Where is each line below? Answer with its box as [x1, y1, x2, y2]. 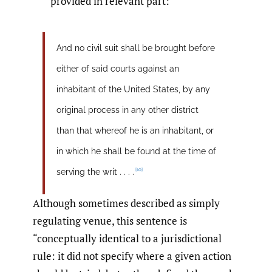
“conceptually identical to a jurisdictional [33, 231, 222, 245]
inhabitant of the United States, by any [56, 84, 210, 94]
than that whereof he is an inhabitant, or [56, 125, 214, 135]
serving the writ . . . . [56, 166, 134, 177]
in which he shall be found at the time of [56, 146, 216, 156]
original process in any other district [56, 104, 199, 115]
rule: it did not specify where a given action [33, 248, 231, 263]
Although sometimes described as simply [33, 195, 220, 210]
